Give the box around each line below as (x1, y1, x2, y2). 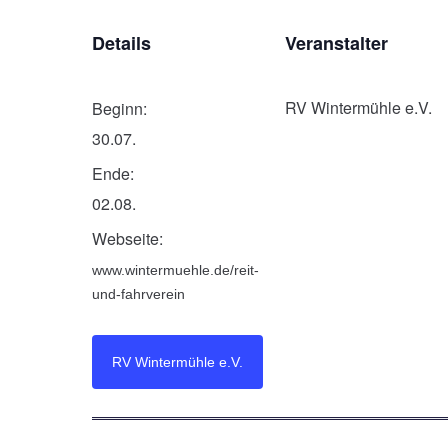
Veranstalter (285, 30, 389, 56)
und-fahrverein (92, 286, 185, 302)
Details (92, 30, 151, 56)
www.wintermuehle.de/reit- (92, 262, 259, 278)
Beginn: (92, 97, 147, 120)
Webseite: (92, 227, 163, 250)
